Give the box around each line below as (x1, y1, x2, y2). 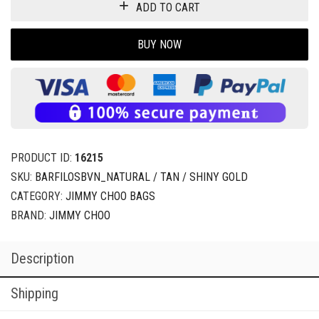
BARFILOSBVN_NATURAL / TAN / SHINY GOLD (35, 170, 248, 184)
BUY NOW (137, 37, 182, 51)
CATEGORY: (11, 189, 66, 203)
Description (11, 250, 74, 267)
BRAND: (11, 209, 49, 222)
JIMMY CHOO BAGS (66, 189, 155, 203)
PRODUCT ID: (11, 151, 75, 164)
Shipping (11, 285, 58, 302)
